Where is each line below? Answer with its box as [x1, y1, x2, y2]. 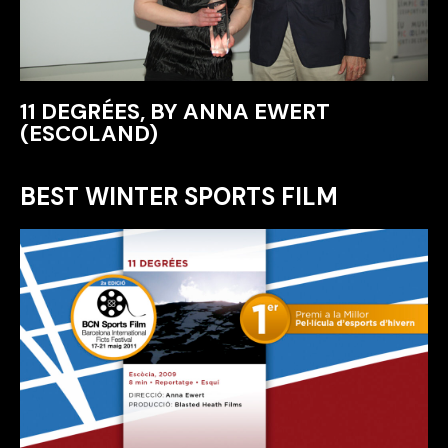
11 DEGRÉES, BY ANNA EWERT [20, 96, 330, 126]
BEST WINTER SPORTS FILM [20, 180, 338, 212]
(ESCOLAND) [20, 118, 158, 148]
